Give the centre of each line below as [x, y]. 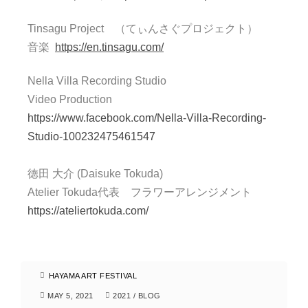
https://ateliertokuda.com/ [88, 211]
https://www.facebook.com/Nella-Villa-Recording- [147, 118]
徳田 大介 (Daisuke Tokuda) [95, 174]
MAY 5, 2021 [70, 296]
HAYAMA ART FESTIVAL [92, 276]
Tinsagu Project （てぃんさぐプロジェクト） [143, 29]
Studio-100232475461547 [91, 136]
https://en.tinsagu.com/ [109, 47]
